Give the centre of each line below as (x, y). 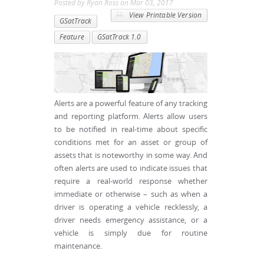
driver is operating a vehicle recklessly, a (131, 207)
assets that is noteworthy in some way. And (131, 156)
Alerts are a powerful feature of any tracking (131, 104)
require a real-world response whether (131, 181)
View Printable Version (164, 15)
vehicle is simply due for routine (131, 233)
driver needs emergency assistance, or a (131, 220)
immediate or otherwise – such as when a (131, 194)
